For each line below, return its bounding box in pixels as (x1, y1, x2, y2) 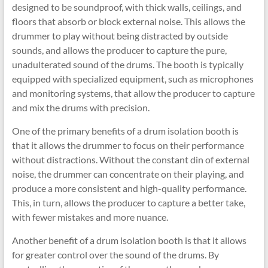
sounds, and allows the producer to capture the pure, (11, 44, 227, 56)
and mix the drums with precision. (11, 102, 150, 113)
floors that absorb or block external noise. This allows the (11, 16, 245, 27)
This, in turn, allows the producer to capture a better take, (11, 197, 245, 208)
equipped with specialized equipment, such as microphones (11, 73, 254, 84)
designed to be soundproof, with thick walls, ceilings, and (11, 1, 242, 13)
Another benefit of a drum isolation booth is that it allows (11, 234, 246, 246)
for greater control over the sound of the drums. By (11, 249, 219, 260)
